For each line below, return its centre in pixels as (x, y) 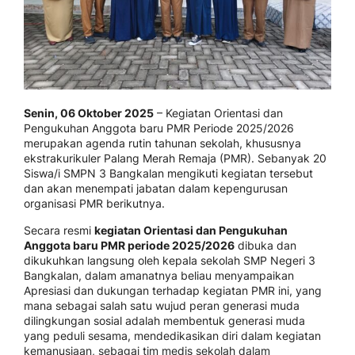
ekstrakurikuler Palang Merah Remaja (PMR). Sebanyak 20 (175, 158)
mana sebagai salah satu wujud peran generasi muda (162, 305)
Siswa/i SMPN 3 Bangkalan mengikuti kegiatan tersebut (168, 173)
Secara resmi (59, 230)
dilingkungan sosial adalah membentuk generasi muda (164, 321)
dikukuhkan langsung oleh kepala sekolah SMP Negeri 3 (170, 260)
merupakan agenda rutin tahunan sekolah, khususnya (162, 143)
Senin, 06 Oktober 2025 (89, 113)
